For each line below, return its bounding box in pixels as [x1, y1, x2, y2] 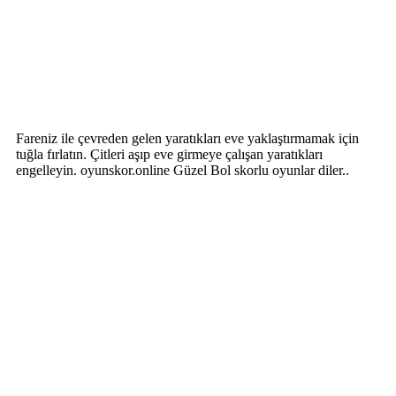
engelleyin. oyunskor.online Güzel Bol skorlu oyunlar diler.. [16, 162, 349, 178]
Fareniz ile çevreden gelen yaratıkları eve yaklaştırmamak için [16, 130, 359, 146]
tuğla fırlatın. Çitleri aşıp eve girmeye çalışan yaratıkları [16, 146, 323, 162]
